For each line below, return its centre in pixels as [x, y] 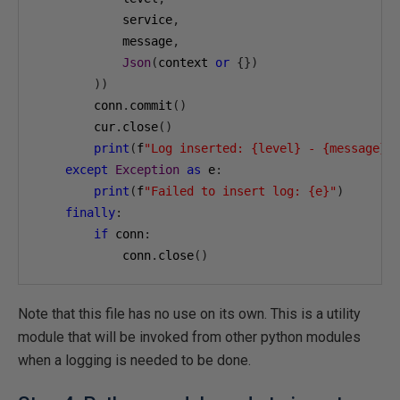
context [187, 62]
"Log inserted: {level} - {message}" [269, 148]
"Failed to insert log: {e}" [240, 191]
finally [90, 212]
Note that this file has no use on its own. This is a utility [189, 314]
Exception [147, 170]
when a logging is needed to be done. [134, 360]
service [104, 20]
